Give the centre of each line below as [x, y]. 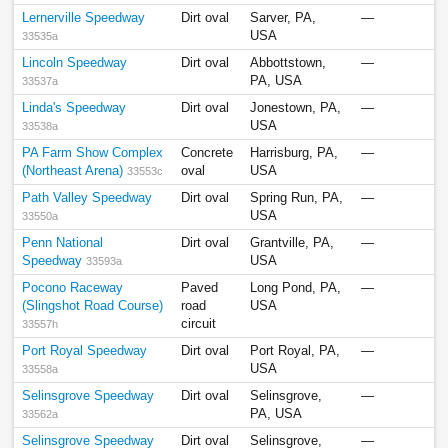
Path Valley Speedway [87, 198]
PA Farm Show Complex [93, 153]
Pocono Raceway [73, 288]
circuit [199, 324]
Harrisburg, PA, [294, 153]
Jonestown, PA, [296, 108]
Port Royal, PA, [295, 351]
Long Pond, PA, [296, 288]
